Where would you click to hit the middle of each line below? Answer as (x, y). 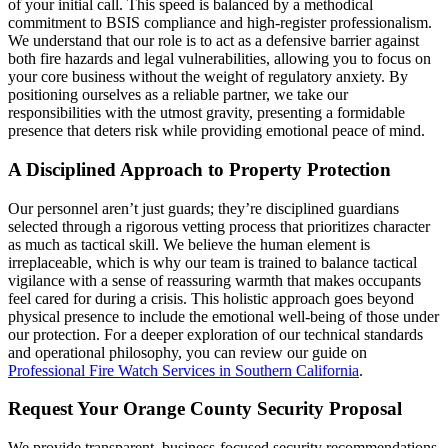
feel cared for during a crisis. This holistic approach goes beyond (211, 298)
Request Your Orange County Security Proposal (205, 409)
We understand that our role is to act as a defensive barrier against (213, 41)
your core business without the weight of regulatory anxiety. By (208, 77)
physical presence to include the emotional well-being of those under (223, 316)
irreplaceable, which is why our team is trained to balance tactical (212, 262)
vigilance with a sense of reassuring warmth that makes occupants (214, 280)
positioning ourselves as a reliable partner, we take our (178, 95)
